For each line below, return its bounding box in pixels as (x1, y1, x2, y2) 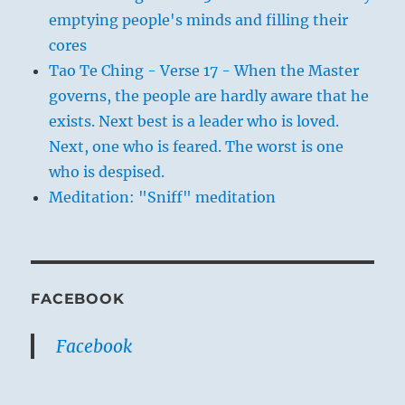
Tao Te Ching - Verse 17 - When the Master (49, 61, 360, 80)
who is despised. (49, 162, 165, 181)
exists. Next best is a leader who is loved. (49, 111, 340, 130)
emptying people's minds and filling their (49, 10, 349, 29)
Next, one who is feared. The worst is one (49, 137, 344, 155)
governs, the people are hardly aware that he (49, 86, 370, 105)
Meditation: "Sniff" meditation (49, 187, 277, 206)
